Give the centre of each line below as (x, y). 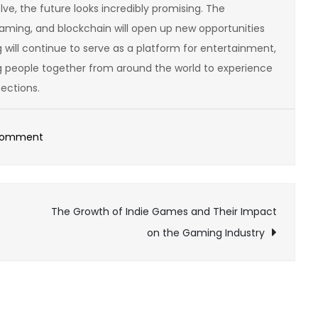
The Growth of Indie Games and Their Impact (164, 211)
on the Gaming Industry (206, 232)
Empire (60, 295)
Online (59, 255)
